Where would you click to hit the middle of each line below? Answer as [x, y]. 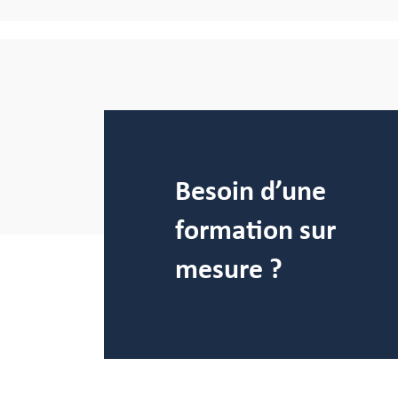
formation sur [255, 231]
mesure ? [229, 270]
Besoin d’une [251, 192]
